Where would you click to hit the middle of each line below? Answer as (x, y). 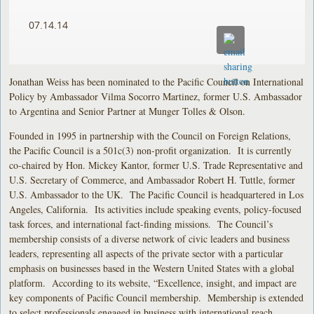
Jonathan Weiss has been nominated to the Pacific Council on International (157, 81)
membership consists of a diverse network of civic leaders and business (150, 238)
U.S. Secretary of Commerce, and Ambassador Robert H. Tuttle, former (152, 179)
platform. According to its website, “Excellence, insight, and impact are (153, 282)
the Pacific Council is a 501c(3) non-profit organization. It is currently (151, 150)
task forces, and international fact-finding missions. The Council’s (141, 224)
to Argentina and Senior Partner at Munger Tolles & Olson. (129, 111)
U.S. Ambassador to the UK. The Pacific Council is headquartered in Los (157, 194)
